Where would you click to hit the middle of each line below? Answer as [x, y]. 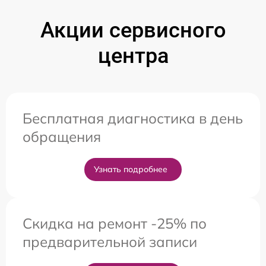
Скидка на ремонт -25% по [115, 224]
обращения [62, 137]
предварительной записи [110, 242]
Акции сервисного [133, 31]
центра [133, 56]
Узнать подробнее [131, 170]
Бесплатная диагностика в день [133, 118]
